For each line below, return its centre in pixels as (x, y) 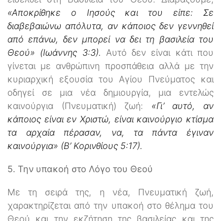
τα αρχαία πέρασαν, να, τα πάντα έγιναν (110, 132)
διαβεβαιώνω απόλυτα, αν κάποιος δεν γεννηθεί (110, 26)
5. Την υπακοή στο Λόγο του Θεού (80, 169)
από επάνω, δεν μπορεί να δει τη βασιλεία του (110, 39)
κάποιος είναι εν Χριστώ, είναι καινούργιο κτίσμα (110, 119)
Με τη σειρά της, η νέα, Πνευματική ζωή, (110, 192)
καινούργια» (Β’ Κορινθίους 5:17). (75, 146)
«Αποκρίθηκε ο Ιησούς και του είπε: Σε (110, 12)
